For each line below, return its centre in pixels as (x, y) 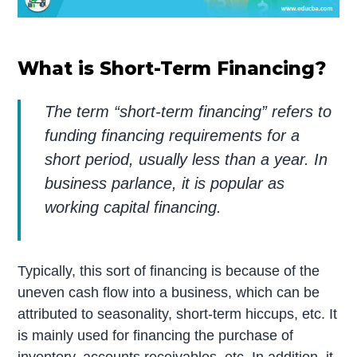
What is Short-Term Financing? (172, 68)
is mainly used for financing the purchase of (156, 336)
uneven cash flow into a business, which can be (169, 293)
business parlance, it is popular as (165, 183)
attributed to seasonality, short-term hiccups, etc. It (178, 314)
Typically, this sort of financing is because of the (169, 271)
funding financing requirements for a (173, 135)
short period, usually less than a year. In (186, 159)
